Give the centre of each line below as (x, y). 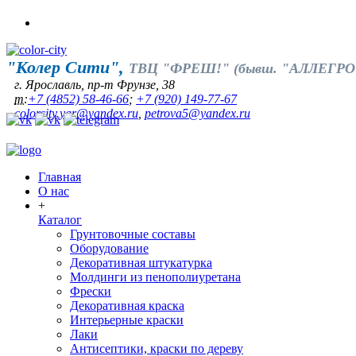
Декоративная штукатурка (141, 263)
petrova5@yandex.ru (197, 113)
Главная (60, 177)
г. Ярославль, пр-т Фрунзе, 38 (95, 85)
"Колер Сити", (68, 67)
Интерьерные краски (127, 320)
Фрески (91, 291)
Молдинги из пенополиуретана (155, 277)
